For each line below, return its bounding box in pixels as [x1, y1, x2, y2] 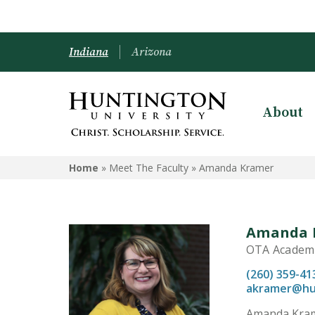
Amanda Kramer [199, 161, 274, 174]
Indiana [69, 45, 108, 59]
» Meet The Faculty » [98, 161, 199, 174]
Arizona [131, 45, 172, 59]
